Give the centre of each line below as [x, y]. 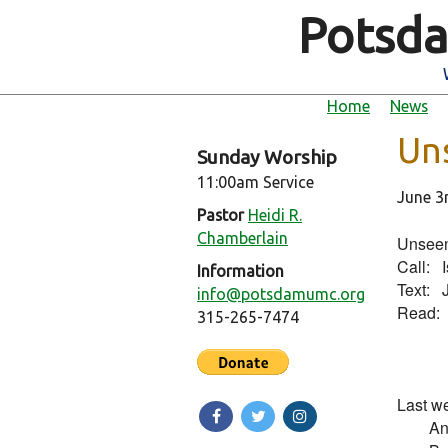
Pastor [220, 215]
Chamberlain [242, 238]
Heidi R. [275, 215]
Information [240, 271]
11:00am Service [255, 182]
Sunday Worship [267, 157]
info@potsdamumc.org [281, 294]
